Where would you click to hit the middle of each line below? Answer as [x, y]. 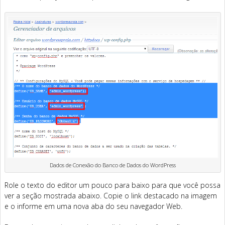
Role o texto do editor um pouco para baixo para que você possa [113, 185]
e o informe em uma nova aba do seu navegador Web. [93, 206]
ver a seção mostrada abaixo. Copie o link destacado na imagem [111, 195]
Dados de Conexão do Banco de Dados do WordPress [113, 165]
